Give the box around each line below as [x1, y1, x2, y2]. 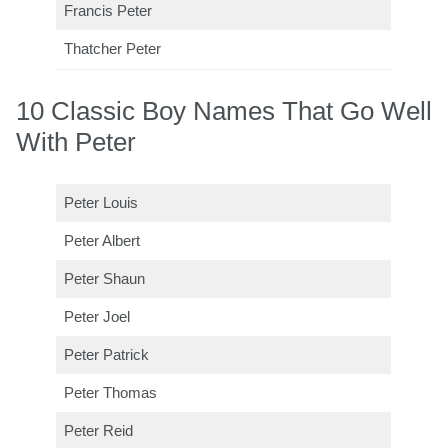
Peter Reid [64, 422, 134, 439]
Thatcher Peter [64, 40, 162, 57]
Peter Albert [64, 232, 141, 249]
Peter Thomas [64, 384, 158, 401]
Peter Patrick [64, 346, 150, 363]
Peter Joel [64, 308, 131, 325]
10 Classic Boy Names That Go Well [16, 95, 432, 126]
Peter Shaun [64, 270, 146, 287]
